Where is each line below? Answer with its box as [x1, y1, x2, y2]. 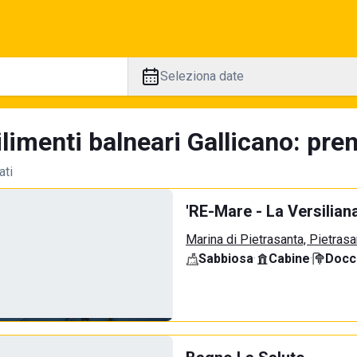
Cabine [269, 251, 310, 266]
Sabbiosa [198, 251, 253, 266]
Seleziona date [159, 69, 244, 84]
